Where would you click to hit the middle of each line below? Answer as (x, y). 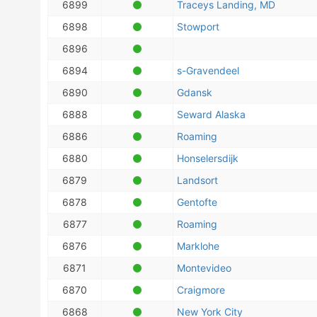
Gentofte (197, 202)
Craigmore (201, 290)
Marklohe (198, 246)
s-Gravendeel (208, 70)
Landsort (197, 180)
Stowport (198, 27)
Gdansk (195, 92)
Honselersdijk (208, 158)
